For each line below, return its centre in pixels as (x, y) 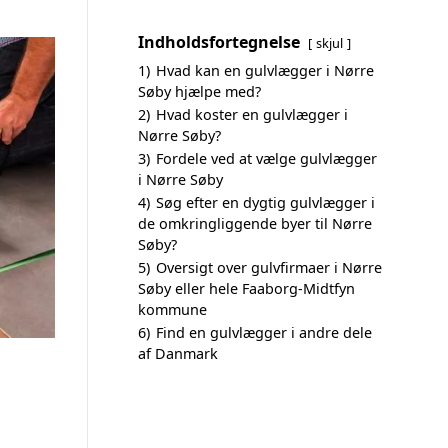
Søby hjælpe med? (199, 91)
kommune (172, 309)
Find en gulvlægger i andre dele (264, 332)
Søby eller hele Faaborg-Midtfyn (246, 288)
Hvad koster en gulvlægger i (252, 114)
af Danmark (178, 353)
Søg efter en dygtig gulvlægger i (265, 202)
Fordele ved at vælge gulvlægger (266, 158)
